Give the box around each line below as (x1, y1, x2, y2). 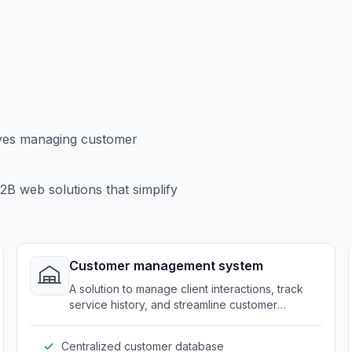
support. (69, 313, 112, 327)
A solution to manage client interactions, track (69, 282, 304, 295)
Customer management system (69, 258, 264, 273)
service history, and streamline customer (69, 298, 278, 311)
